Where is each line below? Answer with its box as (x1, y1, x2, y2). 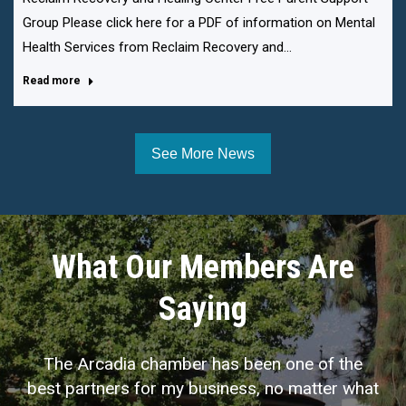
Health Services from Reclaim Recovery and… (23, 39, 292, 56)
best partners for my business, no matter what (27, 378, 379, 400)
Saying (159, 290, 247, 329)
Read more (23, 74, 81, 88)
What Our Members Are (52, 248, 354, 287)
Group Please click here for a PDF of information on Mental (23, 14, 375, 32)
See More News (151, 145, 255, 161)
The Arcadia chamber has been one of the (43, 353, 362, 375)
